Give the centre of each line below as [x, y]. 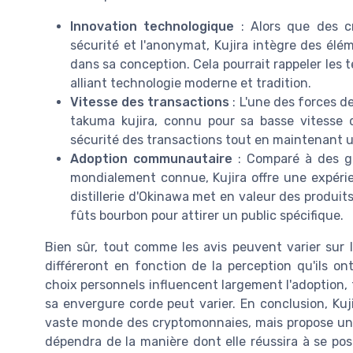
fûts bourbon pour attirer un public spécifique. [207, 216]
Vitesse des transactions [150, 102]
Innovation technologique [152, 27]
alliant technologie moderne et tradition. [191, 84]
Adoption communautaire [151, 159]
